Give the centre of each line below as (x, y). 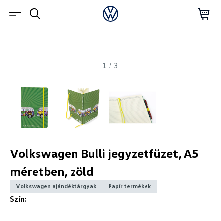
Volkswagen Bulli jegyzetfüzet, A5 (104, 153)
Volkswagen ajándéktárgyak (56, 186)
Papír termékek (130, 186)
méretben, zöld (52, 171)
